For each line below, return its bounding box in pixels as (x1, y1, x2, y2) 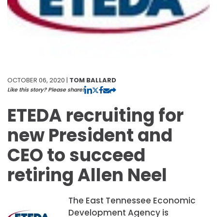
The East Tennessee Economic (68, 194, 196, 206)
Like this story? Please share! (7, 85, 84, 93)
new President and (7, 123, 172, 148)
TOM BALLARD (69, 75, 116, 85)
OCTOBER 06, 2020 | (7, 75, 69, 85)
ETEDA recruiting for (7, 103, 184, 128)
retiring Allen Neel (7, 162, 167, 187)
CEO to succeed (7, 142, 145, 168)
